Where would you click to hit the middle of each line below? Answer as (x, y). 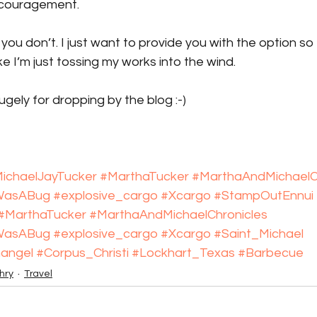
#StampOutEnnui (264, 196)
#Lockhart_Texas (183, 253)
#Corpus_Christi (82, 253)
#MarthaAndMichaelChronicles (178, 215)
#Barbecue (271, 253)
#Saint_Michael (259, 234)
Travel (38, 274)
